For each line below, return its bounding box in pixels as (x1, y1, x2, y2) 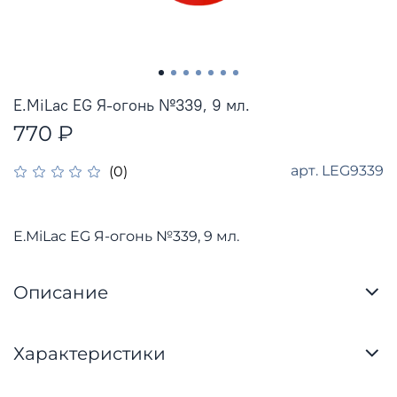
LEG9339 (322, 161, 384, 179)
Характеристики (13, 343, 166, 365)
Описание (13, 282, 108, 304)
